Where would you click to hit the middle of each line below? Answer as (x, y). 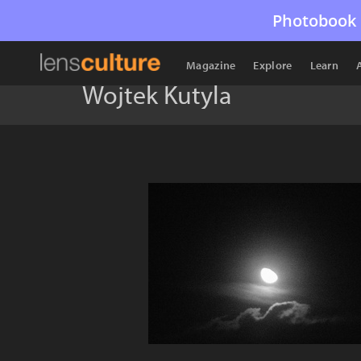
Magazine (211, 65)
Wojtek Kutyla (157, 94)
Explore (273, 65)
